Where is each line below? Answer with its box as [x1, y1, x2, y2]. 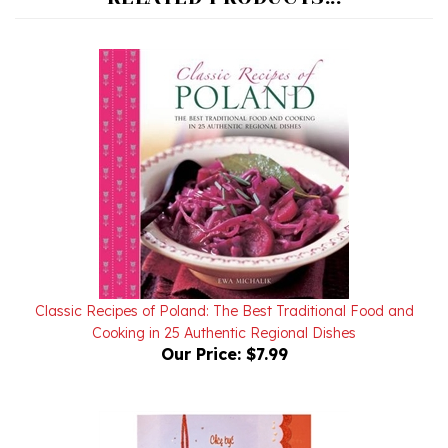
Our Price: [160, 314, 241, 335]
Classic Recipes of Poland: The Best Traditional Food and [34, 272, 414, 291]
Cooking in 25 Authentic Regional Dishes [92, 294, 356, 313]
